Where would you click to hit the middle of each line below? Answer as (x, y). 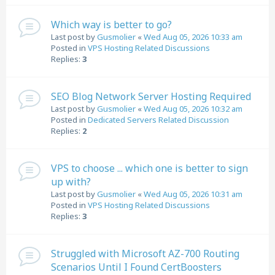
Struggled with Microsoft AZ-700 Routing (145, 254)
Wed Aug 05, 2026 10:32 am (193, 109)
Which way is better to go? (111, 25)
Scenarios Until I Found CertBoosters (136, 267)
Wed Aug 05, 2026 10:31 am (193, 194)
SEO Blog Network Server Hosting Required (151, 96)
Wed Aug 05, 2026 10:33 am (193, 37)
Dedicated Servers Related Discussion (158, 120)
